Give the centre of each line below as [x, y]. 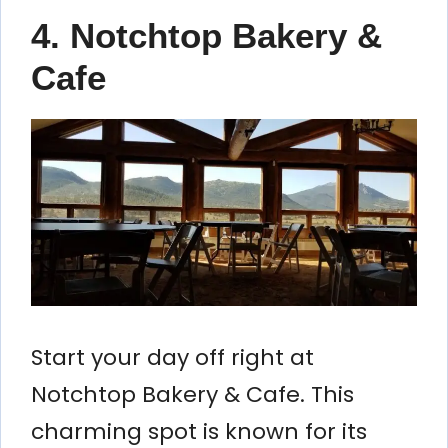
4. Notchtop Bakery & [206, 35]
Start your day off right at [172, 357]
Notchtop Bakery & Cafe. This [192, 394]
